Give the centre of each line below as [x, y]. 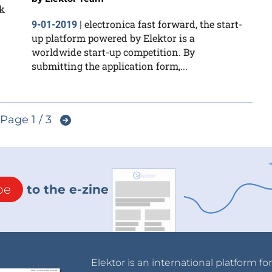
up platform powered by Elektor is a [113, 38]
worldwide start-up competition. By [113, 52]
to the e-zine [66, 190]
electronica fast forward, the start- [163, 24]
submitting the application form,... [110, 66]
